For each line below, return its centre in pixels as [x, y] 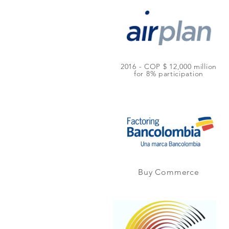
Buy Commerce [169, 172]
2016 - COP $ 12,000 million [169, 66]
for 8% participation [169, 74]
